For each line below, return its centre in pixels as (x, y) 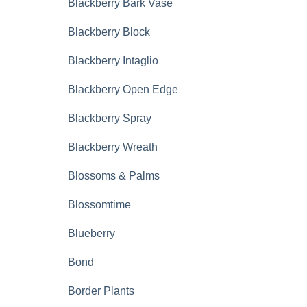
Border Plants (101, 291)
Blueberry (91, 233)
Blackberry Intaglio (113, 61)
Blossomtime (99, 205)
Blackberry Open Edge (123, 89)
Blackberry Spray (110, 118)
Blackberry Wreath (113, 147)
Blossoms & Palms (114, 176)
